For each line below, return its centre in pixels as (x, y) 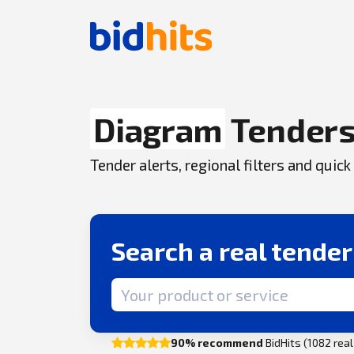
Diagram (158, 129)
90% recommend (217, 342)
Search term (147, 287)
